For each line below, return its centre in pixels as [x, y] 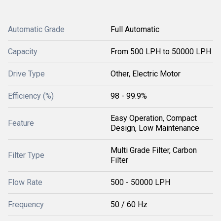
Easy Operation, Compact [154, 118]
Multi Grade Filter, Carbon [154, 150]
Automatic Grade [36, 29]
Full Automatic [135, 29]
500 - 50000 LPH [140, 182]
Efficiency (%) [31, 96]
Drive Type [26, 74]
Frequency [26, 204]
